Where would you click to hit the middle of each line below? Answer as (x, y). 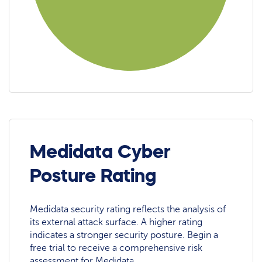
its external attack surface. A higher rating (116, 223)
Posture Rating (93, 175)
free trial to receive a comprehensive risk (116, 248)
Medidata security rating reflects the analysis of (128, 210)
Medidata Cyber (100, 151)
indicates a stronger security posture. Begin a (124, 235)
